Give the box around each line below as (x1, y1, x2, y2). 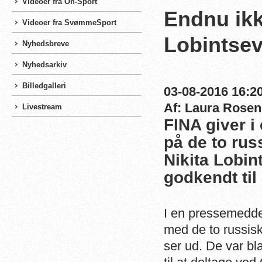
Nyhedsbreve (22, 39, 69, 48)
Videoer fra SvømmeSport (22, 18, 116, 27)
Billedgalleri (22, 81, 66, 90)
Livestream (22, 102, 62, 111)
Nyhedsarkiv (22, 60, 67, 69)
